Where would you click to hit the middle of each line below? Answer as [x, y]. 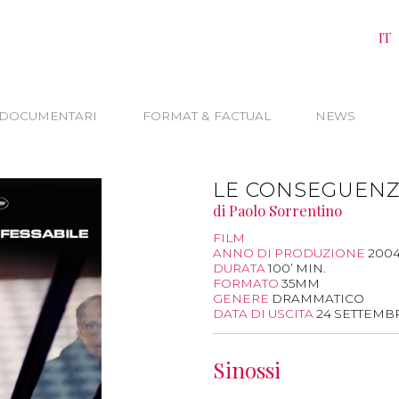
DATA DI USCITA [265, 314]
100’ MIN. [297, 269]
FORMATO [247, 284]
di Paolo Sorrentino [277, 210]
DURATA [240, 269]
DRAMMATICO [318, 299]
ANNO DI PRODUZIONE [290, 253]
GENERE [242, 299]
